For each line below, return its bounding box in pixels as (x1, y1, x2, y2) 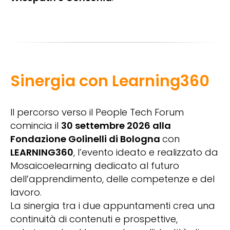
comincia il (10, 119, 61, 132)
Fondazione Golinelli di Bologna (10, 132, 162, 146)
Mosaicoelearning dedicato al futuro (10, 159, 179, 172)
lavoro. (10, 186, 42, 199)
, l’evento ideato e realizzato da (73, 146, 218, 159)
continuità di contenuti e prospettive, (10, 213, 178, 226)
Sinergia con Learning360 (10, 70, 209, 92)
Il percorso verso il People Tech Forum (10, 106, 184, 119)
